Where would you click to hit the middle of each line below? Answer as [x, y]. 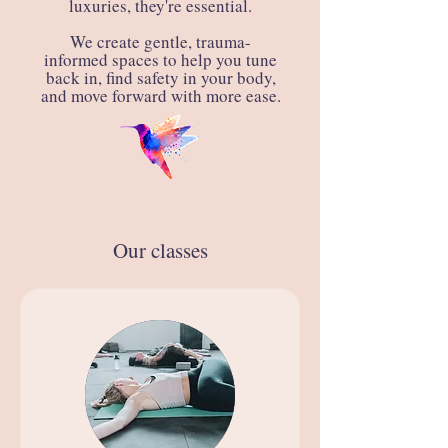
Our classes [160, 250]
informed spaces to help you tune [160, 59]
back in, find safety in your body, [160, 77]
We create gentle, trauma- [160, 41]
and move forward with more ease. [160, 95]
